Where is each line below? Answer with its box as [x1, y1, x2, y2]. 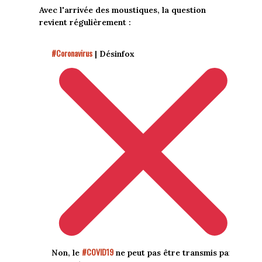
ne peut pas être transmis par [113, 247, 233, 258]
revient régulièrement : [39, 16, 131, 27]
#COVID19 [81, 246, 113, 258]
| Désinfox [92, 48, 135, 59]
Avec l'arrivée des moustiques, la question [39, 4, 206, 15]
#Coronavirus [51, 46, 92, 59]
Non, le [51, 247, 82, 258]
